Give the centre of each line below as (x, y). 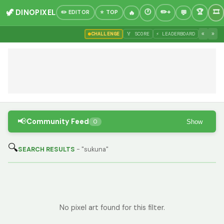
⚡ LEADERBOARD (176, 34)
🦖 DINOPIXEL (31, 13)
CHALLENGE (105, 34)
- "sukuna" (92, 149)
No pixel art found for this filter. (112, 208)
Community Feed (58, 122)
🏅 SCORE (138, 34)
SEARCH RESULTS (47, 149)
